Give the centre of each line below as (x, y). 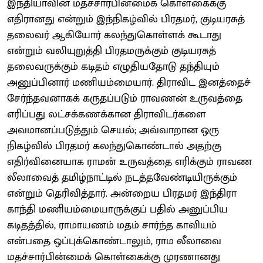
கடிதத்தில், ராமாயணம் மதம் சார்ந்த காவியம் (112, 225)
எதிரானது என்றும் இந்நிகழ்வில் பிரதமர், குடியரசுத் (126, 19)
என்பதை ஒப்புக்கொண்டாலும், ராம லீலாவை (114, 241)
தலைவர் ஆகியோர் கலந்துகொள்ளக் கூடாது (114, 35)
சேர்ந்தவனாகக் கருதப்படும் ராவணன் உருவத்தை (125, 98)
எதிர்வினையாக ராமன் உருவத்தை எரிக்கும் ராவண (129, 162)
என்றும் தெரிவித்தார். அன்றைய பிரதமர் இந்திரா (122, 193)
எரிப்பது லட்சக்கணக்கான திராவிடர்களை (107, 114)
